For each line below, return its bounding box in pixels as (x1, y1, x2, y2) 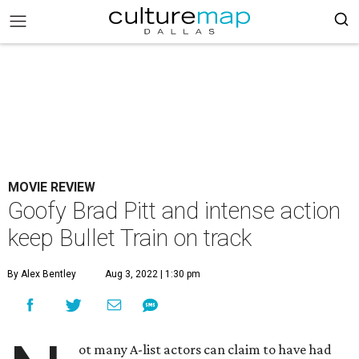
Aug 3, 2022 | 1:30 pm (105, 268, 200, 280)
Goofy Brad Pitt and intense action (8, 197, 341, 224)
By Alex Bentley (7, 268, 76, 280)
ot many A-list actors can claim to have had (79, 341, 333, 357)
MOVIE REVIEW (8, 179, 95, 195)
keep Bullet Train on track (8, 224, 252, 252)
